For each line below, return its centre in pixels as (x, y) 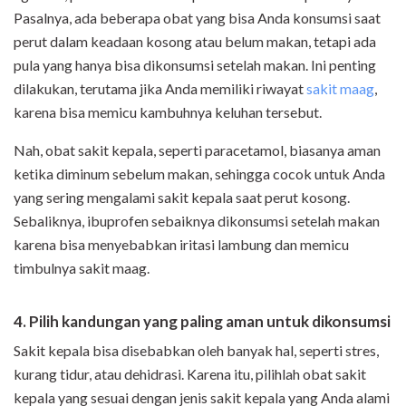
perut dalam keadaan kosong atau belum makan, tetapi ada (195, 42)
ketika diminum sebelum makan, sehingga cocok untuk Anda (199, 174)
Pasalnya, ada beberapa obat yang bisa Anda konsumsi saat (197, 18)
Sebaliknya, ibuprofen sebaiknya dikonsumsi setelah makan (197, 221)
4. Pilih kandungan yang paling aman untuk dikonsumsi (202, 322)
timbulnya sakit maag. (83, 268)
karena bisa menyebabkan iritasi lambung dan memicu (181, 245)
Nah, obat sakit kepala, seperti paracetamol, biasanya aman (197, 150)
